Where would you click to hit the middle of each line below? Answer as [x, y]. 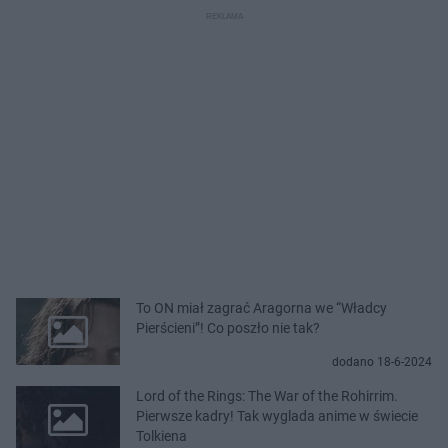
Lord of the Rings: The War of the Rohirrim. [267, 395]
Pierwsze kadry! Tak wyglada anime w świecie [277, 415]
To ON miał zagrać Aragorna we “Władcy [261, 307]
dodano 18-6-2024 [382, 361]
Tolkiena [161, 435]
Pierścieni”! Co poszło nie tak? [228, 327]
